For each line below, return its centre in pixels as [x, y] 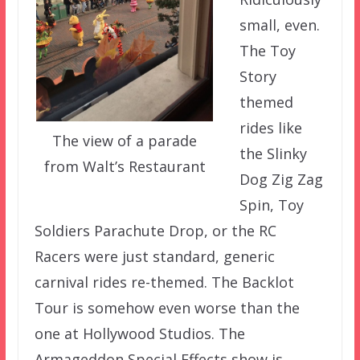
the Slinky [273, 153]
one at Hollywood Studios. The [139, 333]
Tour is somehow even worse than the [167, 307]
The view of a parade [125, 141]
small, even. [279, 25]
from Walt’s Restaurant [125, 167]
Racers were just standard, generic [154, 256]
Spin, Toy [271, 205]
